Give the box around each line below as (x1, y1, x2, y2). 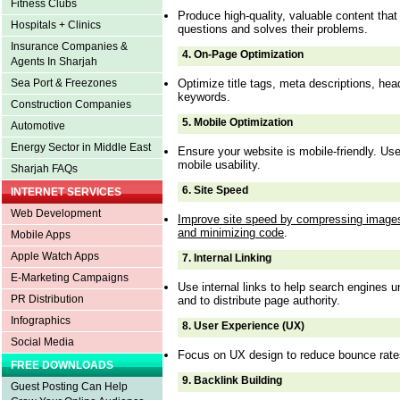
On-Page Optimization (194, 47, 304, 61)
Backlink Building (194, 373, 282, 387)
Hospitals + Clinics (11, 19, 101, 31)
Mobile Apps (11, 229, 71, 241)
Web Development (11, 207, 101, 220)
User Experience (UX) (194, 319, 304, 332)
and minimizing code (178, 225, 284, 239)
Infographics (11, 314, 71, 327)
